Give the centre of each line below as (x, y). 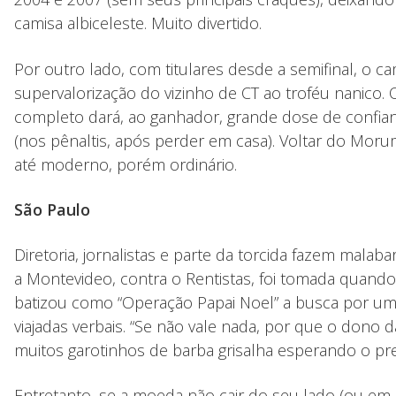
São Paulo (52, 209)
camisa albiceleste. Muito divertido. (138, 23)
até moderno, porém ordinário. (126, 164)
